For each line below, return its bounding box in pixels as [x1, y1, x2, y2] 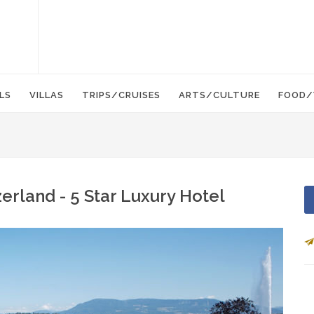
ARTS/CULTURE [179, 90, 260, 100]
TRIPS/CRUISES [82, 90, 161, 100]
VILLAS [29, 90, 64, 100]
